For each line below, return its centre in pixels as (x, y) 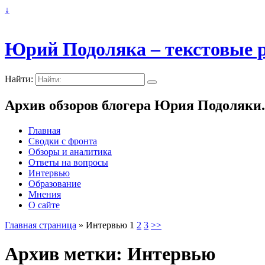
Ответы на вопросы (68, 162)
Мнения (45, 194)
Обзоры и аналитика (70, 151)
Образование (55, 183)
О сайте (44, 205)
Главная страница (41, 225)
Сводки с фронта (63, 141)
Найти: (19, 79)
